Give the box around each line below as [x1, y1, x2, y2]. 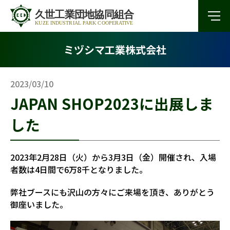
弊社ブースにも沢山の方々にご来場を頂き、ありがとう [10, 186, 215, 198]
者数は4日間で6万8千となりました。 [10, 163, 147, 176]
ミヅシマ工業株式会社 [64, 42, 166, 57]
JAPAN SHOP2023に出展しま [10, 93, 214, 114]
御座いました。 [10, 198, 68, 210]
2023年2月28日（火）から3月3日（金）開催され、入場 [10, 151, 216, 163]
